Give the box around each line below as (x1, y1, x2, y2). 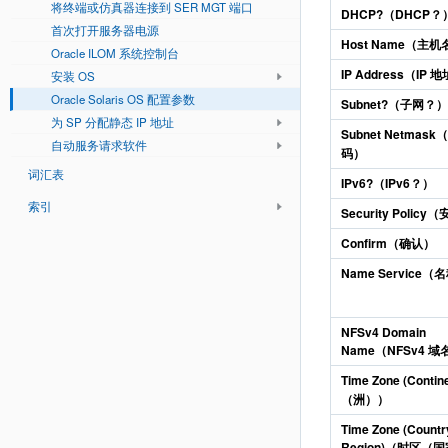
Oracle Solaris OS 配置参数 (51, 91, 195, 107)
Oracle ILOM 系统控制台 (51, 45, 179, 61)
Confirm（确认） (341, 234, 435, 252)
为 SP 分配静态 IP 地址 (51, 114, 174, 130)
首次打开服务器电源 (51, 22, 159, 38)
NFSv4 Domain (341, 323, 426, 341)
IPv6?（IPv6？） (341, 174, 434, 192)
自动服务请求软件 (51, 137, 147, 153)
